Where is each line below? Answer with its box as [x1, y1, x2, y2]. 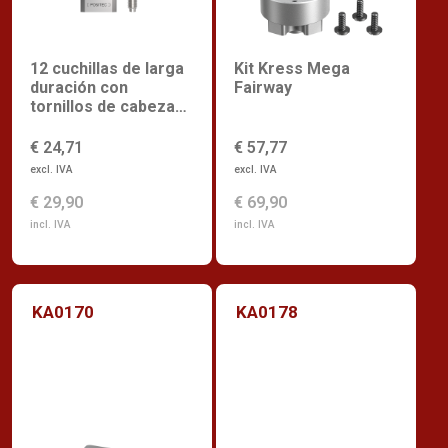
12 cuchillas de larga [30, 59, 184, 79]
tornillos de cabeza [30, 97, 175, 117]
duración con [30, 78, 128, 98]
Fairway [234, 78, 292, 98]
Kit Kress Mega [234, 59, 350, 79]
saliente [30, 116, 91, 136]
